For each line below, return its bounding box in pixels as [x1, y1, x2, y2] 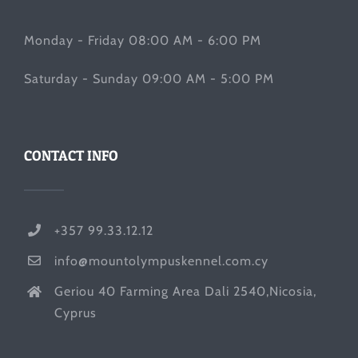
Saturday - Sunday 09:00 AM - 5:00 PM [24, 70, 274, 86]
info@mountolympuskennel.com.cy [54, 253, 269, 268]
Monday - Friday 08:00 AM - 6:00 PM [24, 32, 261, 48]
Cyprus [54, 304, 97, 320]
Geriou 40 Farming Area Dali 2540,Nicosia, [54, 283, 317, 299]
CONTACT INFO [24, 146, 118, 164]
